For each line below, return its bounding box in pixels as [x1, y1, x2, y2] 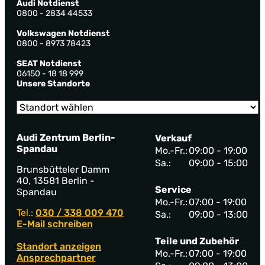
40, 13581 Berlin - [17, 175, 95, 187]
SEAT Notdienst [17, 59, 82, 69]
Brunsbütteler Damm [17, 164, 109, 176]
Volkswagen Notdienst [17, 28, 110, 39]
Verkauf [155, 132, 192, 144]
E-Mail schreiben [17, 218, 93, 230]
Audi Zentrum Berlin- [17, 132, 115, 144]
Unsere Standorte [17, 79, 90, 89]
